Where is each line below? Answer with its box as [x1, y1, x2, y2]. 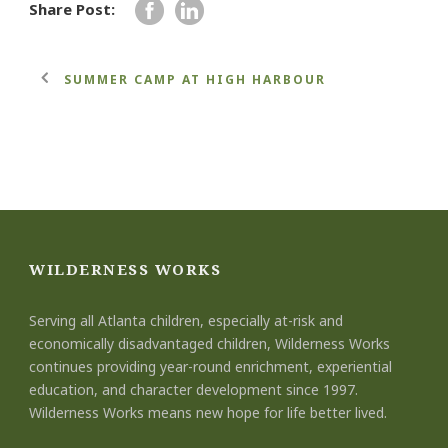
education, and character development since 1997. [29, 379, 358, 399]
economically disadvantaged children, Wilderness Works [29, 333, 390, 353]
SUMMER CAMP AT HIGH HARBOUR [64, 70, 326, 88]
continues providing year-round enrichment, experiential [29, 356, 392, 376]
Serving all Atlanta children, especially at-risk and [29, 310, 343, 330]
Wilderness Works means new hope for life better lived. [29, 402, 387, 422]
